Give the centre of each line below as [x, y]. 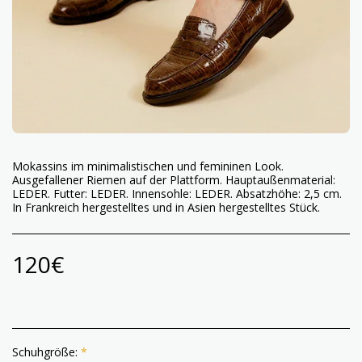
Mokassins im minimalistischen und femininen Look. [148, 166]
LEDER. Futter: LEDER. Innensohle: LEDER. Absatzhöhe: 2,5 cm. [177, 194]
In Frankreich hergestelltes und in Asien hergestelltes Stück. [166, 207]
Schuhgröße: [46, 352]
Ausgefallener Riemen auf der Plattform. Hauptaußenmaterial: [174, 180]
